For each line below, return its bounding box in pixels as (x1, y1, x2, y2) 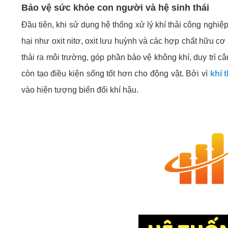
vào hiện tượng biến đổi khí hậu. (21, 85, 140, 94)
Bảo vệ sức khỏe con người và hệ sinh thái (21, 3, 212, 13)
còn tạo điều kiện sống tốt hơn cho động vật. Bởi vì (21, 69, 210, 78)
